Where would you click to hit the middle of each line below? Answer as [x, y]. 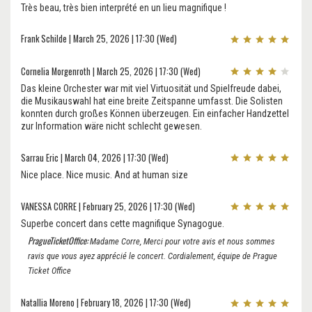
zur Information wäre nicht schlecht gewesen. [111, 126]
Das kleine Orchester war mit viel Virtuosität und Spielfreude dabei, [151, 89]
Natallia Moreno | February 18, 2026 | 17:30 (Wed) [106, 303]
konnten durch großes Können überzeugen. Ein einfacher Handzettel [155, 114]
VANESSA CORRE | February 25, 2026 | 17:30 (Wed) [108, 206]
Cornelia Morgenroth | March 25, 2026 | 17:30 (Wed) [111, 71]
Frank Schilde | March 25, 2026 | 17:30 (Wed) [99, 39]
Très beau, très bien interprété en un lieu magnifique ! [124, 7]
